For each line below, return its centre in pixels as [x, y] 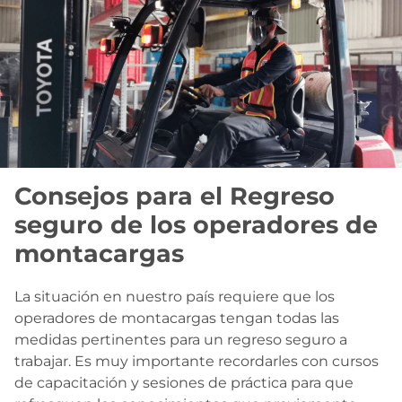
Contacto [39, 17]
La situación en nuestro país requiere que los [175, 296]
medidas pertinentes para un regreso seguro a [181, 339]
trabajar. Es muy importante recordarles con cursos [197, 361]
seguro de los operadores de [196, 224]
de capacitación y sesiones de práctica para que [184, 382]
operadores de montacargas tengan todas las [177, 318]
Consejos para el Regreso [175, 196]
